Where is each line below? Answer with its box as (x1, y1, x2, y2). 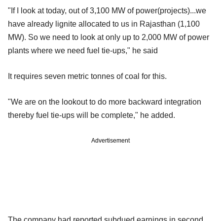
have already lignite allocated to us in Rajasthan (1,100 (8, 19, 200, 28)
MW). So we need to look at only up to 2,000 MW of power (8, 33, 209, 41)
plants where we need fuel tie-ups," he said (8, 46, 158, 55)
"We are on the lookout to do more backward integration (8, 97, 201, 106)
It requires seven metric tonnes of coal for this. (8, 72, 167, 80)
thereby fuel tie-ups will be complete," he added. (8, 110, 175, 119)
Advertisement (91, 137, 130, 144)
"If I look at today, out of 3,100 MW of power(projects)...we (8, 6, 206, 15)
